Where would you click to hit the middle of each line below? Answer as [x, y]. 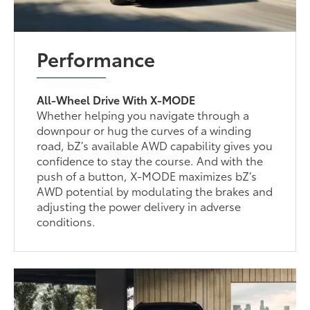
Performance [96, 58]
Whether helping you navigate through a [143, 114]
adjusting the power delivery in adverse [139, 206]
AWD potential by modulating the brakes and [155, 190]
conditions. [66, 221]
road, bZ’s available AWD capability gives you [155, 145]
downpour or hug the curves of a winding [144, 129]
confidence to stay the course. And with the [150, 160]
